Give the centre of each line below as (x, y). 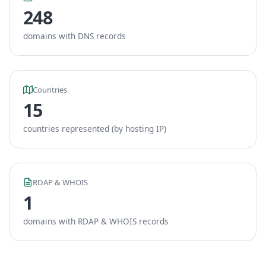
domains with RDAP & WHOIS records (96, 221)
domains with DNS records (75, 36)
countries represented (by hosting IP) (95, 129)
